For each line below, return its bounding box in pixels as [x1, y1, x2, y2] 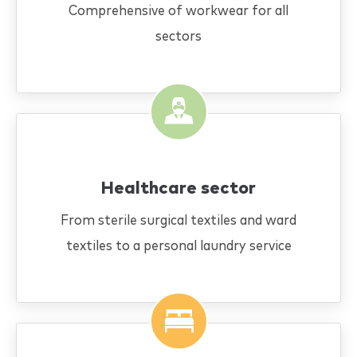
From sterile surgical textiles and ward [61, 214, 296, 228]
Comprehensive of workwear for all [69, 4, 288, 18]
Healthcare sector [101, 180, 256, 198]
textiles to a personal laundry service [65, 239, 292, 253]
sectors [155, 29, 202, 44]
